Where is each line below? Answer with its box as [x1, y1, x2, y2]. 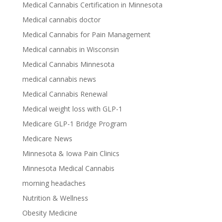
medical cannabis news [22, 74, 96, 84]
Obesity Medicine [22, 208, 77, 218]
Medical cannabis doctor [22, 14, 101, 24]
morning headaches [22, 178, 86, 188]
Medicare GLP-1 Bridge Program [22, 118, 127, 128]
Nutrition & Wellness [22, 193, 88, 203]
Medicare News [22, 133, 72, 143]
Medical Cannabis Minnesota [22, 59, 114, 69]
